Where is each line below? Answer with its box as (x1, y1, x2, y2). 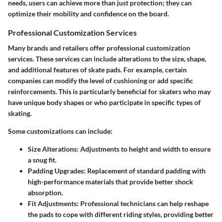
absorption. (28, 188, 63, 197)
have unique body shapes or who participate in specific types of (8, 98, 201, 107)
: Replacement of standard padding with (84, 166, 206, 175)
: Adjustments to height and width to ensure (77, 144, 211, 153)
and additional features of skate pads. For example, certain (8, 65, 187, 74)
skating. (8, 109, 32, 117)
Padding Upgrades (28, 166, 84, 175)
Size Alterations (28, 144, 77, 153)
